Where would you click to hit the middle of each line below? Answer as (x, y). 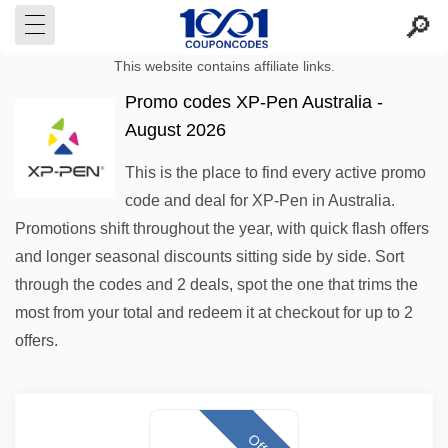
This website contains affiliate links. (224, 66)
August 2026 (175, 130)
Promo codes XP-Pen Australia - (254, 102)
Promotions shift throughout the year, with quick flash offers (222, 228)
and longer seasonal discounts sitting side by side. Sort (209, 256)
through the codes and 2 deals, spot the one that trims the (216, 284)
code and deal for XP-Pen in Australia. (260, 200)
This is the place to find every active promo (275, 172)
